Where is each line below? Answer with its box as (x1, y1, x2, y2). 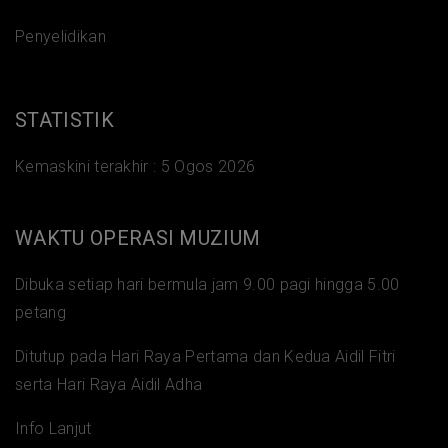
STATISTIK (15, 107, 114, 132)
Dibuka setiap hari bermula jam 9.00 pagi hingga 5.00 (15, 274, 400, 294)
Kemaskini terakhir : (15, 156, 161, 176)
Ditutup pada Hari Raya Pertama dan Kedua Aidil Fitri (15, 346, 396, 366)
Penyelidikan (15, 26, 106, 46)
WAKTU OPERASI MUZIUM (15, 225, 261, 250)
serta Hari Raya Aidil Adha (15, 374, 207, 394)
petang (15, 302, 66, 322)
